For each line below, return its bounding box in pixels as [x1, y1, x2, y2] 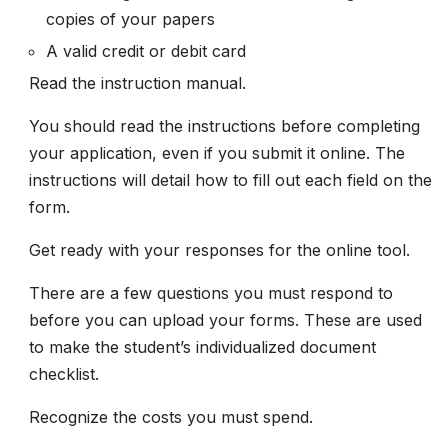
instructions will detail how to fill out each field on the [29, 170, 432, 190]
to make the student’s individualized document [29, 337, 376, 357]
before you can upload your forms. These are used [29, 310, 422, 330]
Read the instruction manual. [29, 73, 246, 93]
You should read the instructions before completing [29, 116, 420, 136]
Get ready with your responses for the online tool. [29, 240, 410, 260]
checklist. [29, 364, 99, 384]
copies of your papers [46, 9, 215, 29]
